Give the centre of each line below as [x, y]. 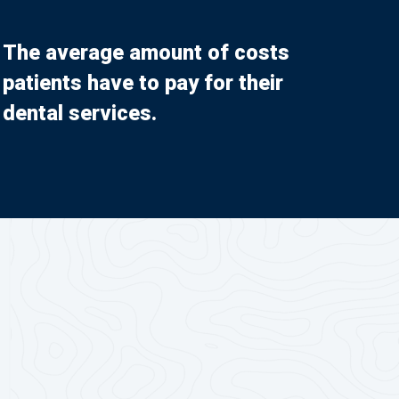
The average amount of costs [146, 53]
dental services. [80, 114]
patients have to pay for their [143, 83]
